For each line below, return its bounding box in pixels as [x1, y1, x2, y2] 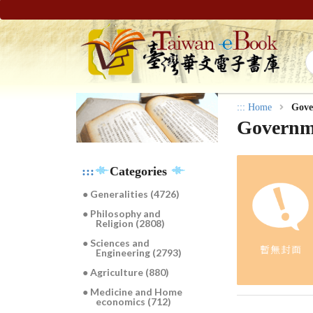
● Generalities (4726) [82, 188, 180, 201]
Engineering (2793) [96, 247, 182, 259]
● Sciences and [82, 237, 150, 249]
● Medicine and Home [82, 286, 183, 298]
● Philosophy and [82, 208, 161, 220]
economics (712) [96, 296, 172, 308]
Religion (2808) [96, 217, 166, 230]
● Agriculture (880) [82, 266, 170, 279]
